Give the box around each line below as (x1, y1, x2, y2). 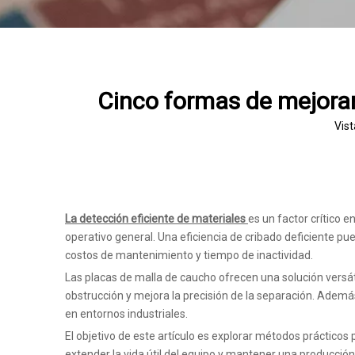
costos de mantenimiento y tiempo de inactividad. (65, 249, 313, 261)
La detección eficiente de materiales (65, 212, 248, 225)
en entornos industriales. (65, 307, 188, 320)
